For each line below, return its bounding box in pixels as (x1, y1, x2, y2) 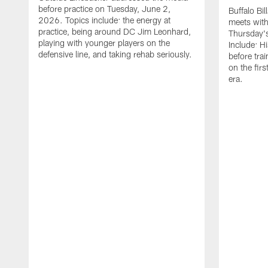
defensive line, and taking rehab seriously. (38, 48, 192, 59)
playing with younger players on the (38, 37, 170, 48)
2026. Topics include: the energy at (38, 14, 170, 25)
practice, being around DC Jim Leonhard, (38, 26, 191, 36)
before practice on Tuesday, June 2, (38, 3, 170, 14)
